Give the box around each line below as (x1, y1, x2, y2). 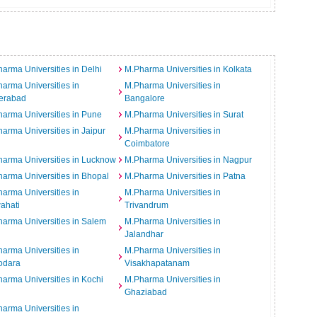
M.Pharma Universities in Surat (124, 110, 243, 120)
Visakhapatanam (124, 258, 190, 268)
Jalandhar (124, 229, 163, 239)
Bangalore (124, 93, 165, 103)
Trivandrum (124, 200, 168, 210)
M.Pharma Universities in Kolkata (124, 64, 252, 74)
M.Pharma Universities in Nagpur (124, 155, 252, 165)
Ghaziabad (124, 287, 167, 297)
